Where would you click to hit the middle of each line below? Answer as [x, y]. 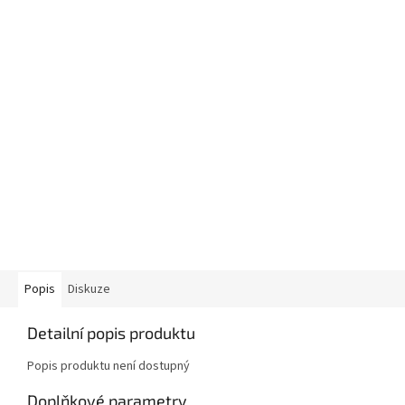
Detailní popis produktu [111, 333]
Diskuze [89, 290]
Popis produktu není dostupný [108, 367]
